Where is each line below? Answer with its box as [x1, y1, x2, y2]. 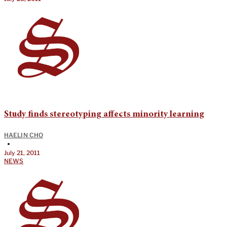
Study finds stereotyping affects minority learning [4, 110, 204, 120]
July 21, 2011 [4, 149, 41, 157]
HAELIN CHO [4, 131, 43, 139]
